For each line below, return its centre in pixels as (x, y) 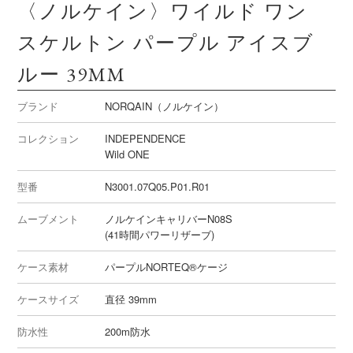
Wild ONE (128, 154)
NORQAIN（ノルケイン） (165, 106)
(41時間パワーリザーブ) (160, 235)
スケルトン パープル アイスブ (166, 43)
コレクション (48, 139)
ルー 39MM (72, 74)
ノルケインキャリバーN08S (169, 219)
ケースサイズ (48, 299)
